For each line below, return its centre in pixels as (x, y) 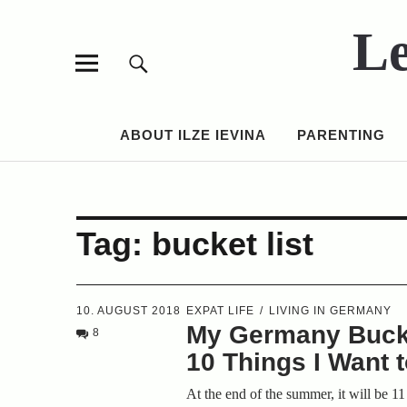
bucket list (233, 244)
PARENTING (341, 135)
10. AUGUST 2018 (129, 311)
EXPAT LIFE (221, 311)
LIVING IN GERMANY (331, 311)
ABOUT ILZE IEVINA (193, 135)
